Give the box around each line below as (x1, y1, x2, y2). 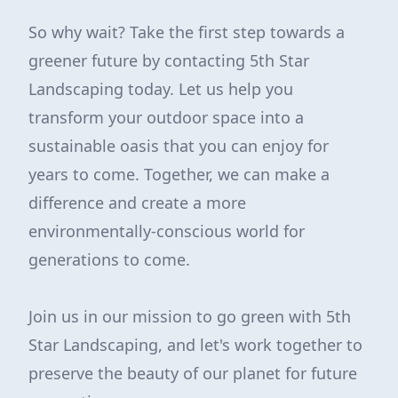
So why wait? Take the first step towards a (28, 21, 345, 43)
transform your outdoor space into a (28, 107, 304, 128)
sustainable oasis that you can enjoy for (28, 135, 329, 156)
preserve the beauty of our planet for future (28, 362, 357, 384)
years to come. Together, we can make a (28, 163, 330, 185)
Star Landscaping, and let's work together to (28, 334, 362, 355)
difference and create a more (28, 192, 246, 213)
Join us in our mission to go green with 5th (28, 306, 351, 327)
